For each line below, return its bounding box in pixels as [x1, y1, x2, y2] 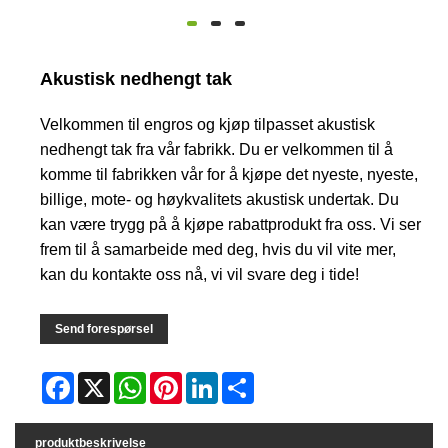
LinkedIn [218, 373, 266, 388]
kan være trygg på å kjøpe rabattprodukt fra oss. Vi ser [40, 216, 422, 234]
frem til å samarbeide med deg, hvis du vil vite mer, [40, 241, 397, 259]
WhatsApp [146, 373, 203, 388]
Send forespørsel [55, 322, 154, 337]
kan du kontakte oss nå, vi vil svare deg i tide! [40, 266, 360, 284]
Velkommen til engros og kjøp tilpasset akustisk [40, 116, 376, 134]
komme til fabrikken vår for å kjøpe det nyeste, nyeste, [40, 166, 419, 184]
